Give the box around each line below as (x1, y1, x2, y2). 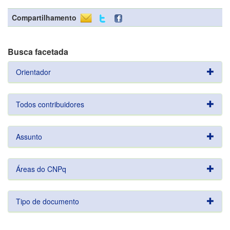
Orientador (16, 67, 51, 77)
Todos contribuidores (16, 99, 84, 109)
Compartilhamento (12, 12, 76, 23)
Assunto (16, 131, 42, 142)
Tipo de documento (16, 196, 79, 206)
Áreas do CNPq (16, 164, 66, 174)
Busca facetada (8, 46, 68, 57)
